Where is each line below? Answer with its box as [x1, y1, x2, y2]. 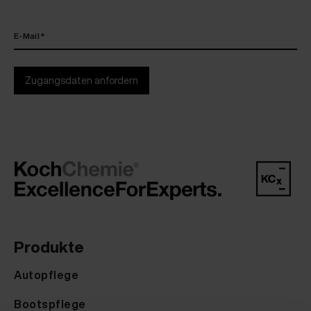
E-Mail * [14, 31, 45, 42]
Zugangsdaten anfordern [25, 73, 138, 87]
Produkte [14, 235, 84, 258]
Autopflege [14, 266, 79, 283]
